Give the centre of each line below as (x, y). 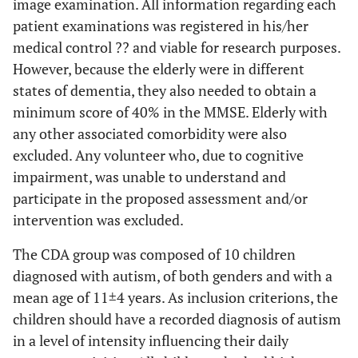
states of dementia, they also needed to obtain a (165, 90)
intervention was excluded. (98, 220)
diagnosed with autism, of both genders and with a (173, 276)
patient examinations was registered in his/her (161, 26)
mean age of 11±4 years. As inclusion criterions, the (175, 297)
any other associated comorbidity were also (150, 133)
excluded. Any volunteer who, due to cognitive (158, 155)
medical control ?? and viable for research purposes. (177, 47)
